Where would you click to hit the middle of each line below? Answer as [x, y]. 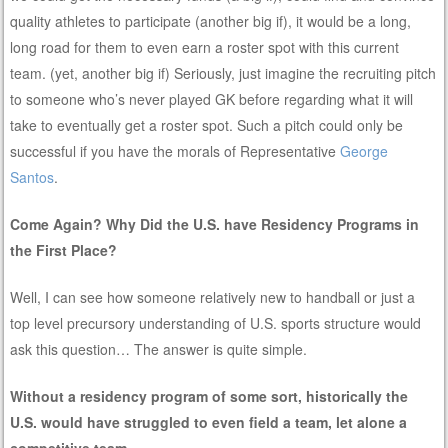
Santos [32, 176]
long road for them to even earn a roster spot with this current [205, 46]
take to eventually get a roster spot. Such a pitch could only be [207, 124]
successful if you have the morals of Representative [175, 150]
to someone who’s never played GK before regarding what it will [212, 98]
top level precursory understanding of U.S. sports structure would [216, 322]
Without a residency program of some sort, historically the [209, 395]
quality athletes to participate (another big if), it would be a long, [211, 20]
